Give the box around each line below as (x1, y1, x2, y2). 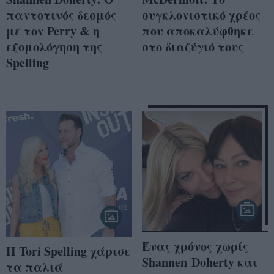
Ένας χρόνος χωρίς (142, 237, 248, 255)
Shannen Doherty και (142, 253, 257, 271)
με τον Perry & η (6, 21, 100, 40)
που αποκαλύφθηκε (142, 21, 253, 40)
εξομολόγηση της (6, 37, 102, 56)
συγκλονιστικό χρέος (142, 6, 261, 24)
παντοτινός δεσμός (6, 6, 116, 24)
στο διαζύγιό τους (142, 37, 243, 56)
